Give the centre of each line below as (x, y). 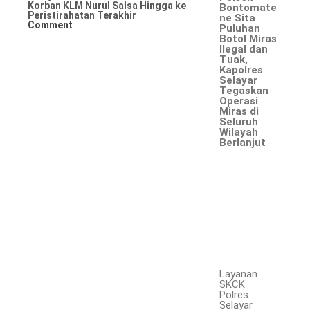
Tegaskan (244, 90)
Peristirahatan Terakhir (82, 15)
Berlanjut (243, 142)
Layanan (239, 274)
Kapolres (241, 70)
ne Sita (238, 18)
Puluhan (240, 28)
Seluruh (239, 121)
